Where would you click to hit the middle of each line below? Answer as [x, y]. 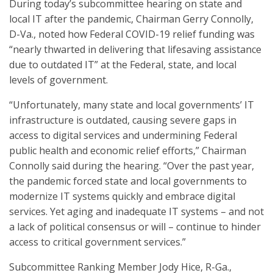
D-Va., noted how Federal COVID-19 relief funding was [132, 34]
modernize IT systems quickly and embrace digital [122, 196]
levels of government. [58, 80]
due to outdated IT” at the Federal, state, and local [123, 65]
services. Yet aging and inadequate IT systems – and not [136, 211]
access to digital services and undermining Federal [123, 135]
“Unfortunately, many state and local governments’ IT [132, 105]
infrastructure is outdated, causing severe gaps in [123, 120]
